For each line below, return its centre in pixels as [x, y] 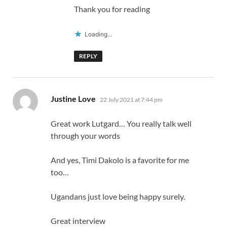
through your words [85, 136]
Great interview [78, 221]
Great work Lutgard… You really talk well [121, 124]
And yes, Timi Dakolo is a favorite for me [120, 160]
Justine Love [73, 99]
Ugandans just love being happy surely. [118, 197]
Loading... [98, 34]
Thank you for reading [112, 9]
